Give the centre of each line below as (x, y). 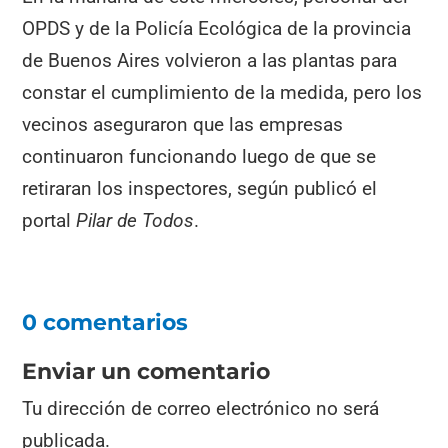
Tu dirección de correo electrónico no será (201, 408)
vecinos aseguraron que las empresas (183, 125)
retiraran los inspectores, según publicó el (200, 189)
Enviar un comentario (146, 371)
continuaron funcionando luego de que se (199, 157)
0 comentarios (105, 322)
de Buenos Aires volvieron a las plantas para (210, 61)
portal (47, 221)
